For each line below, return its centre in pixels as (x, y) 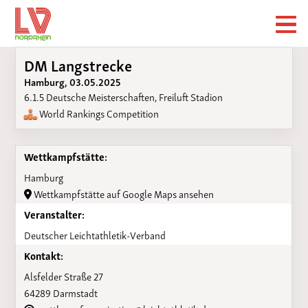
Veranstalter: (54, 213)
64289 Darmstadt (60, 292)
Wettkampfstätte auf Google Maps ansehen (122, 193)
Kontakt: (43, 255)
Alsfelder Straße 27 (63, 275)
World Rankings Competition (98, 112)
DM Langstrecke (78, 64)
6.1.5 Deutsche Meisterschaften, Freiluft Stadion (123, 96)
